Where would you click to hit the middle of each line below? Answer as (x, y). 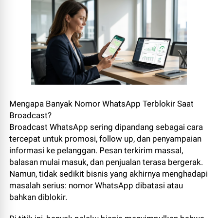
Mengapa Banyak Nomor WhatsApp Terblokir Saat (102, 103)
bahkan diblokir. (38, 197)
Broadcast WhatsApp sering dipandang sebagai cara (106, 127)
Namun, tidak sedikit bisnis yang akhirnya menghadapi (109, 173)
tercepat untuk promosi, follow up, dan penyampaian (106, 138)
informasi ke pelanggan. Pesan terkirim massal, (96, 150)
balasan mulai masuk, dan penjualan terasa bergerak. (106, 162)
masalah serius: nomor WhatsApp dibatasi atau (96, 185)
